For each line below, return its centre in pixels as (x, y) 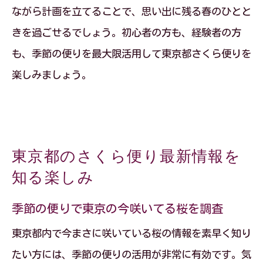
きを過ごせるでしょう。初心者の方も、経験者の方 (127, 33)
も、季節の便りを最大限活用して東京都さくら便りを (131, 54)
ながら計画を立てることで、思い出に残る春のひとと (131, 11)
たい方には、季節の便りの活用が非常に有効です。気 (131, 254)
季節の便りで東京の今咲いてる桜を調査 (117, 208)
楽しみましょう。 (52, 75)
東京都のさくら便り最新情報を (127, 156)
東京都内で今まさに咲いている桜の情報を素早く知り (131, 233)
